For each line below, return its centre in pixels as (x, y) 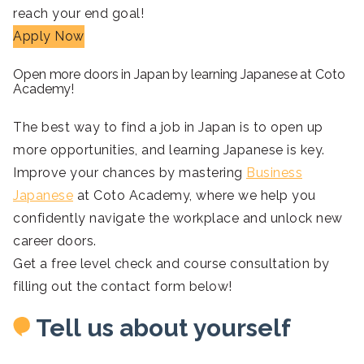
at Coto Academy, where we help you (195, 195)
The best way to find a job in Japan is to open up (168, 127)
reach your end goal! (78, 13)
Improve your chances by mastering (130, 172)
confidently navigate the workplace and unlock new (178, 218)
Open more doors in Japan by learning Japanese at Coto (179, 74)
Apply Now (49, 36)
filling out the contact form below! (123, 286)
